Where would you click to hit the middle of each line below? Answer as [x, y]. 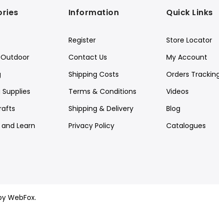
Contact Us [88, 57]
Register [82, 40]
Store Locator [189, 40]
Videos [178, 91]
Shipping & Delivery [101, 109]
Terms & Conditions [102, 91]
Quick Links [190, 12]
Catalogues [186, 126]
